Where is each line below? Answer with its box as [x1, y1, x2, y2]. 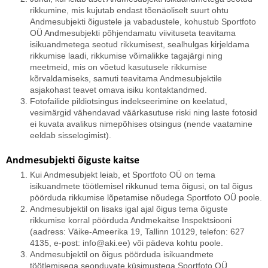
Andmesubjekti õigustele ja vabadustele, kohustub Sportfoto [30, 17, 256, 26]
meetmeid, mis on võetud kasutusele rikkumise [30, 62, 207, 72]
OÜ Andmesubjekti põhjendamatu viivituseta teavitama [30, 28, 236, 38]
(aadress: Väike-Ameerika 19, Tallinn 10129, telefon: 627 [30, 227, 245, 236]
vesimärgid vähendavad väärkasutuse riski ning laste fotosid [30, 108, 257, 117]
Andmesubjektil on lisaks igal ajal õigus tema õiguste [30, 204, 228, 214]
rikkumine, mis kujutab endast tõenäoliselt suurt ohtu [30, 5, 229, 15]
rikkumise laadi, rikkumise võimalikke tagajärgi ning [30, 51, 223, 60]
